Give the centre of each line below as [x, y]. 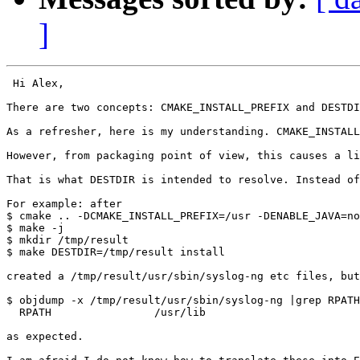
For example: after [64, 204]
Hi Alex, [35, 84]
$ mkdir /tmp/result [67, 240]
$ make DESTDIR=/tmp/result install [116, 252]
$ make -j [35, 228]
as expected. [45, 337]
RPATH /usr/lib [106, 313]
